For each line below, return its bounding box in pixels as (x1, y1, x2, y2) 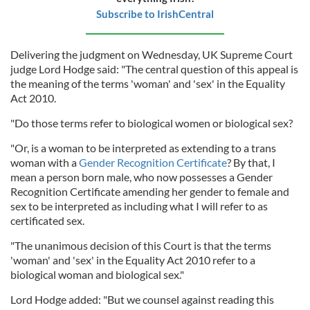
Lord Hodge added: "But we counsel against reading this (10, 293, 274, 306)
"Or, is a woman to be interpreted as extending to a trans (10, 141, 276, 154)
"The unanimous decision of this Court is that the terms (10, 239, 271, 252)
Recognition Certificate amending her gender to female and (10, 185, 289, 198)
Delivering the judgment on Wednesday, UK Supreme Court (10, 48, 293, 61)
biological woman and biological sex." (10, 268, 184, 281)
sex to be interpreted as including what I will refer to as (10, 199, 268, 212)
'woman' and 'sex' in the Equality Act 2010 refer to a (10, 253, 255, 266)
